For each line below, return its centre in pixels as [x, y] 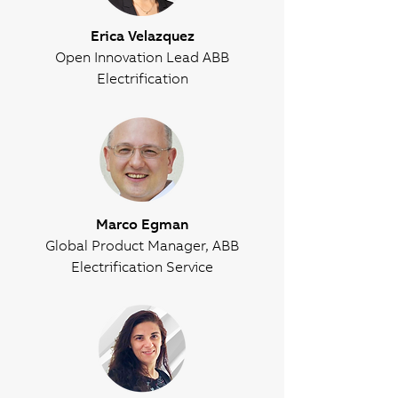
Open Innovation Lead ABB [142, 57]
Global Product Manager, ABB [142, 245]
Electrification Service [142, 267]
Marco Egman [142, 224]
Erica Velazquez [142, 36]
